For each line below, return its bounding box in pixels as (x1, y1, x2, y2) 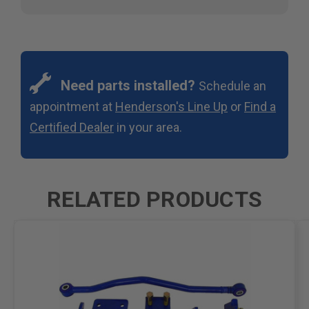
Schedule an (199, 78, 266, 93)
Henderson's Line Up (115, 99, 228, 114)
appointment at (30, 99, 115, 114)
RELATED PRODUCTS (47, 186, 262, 212)
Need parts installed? (57, 77, 199, 94)
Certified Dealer (30, 119, 114, 134)
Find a (244, 99, 276, 114)
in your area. (114, 119, 182, 134)
